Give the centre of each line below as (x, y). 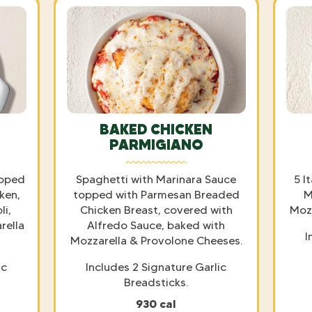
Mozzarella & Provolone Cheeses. (156, 240)
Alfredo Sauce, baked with (156, 225)
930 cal (156, 303)
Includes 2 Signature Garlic (156, 267)
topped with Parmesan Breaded (156, 194)
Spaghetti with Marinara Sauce (156, 179)
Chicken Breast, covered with (156, 210)
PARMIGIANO (156, 144)
